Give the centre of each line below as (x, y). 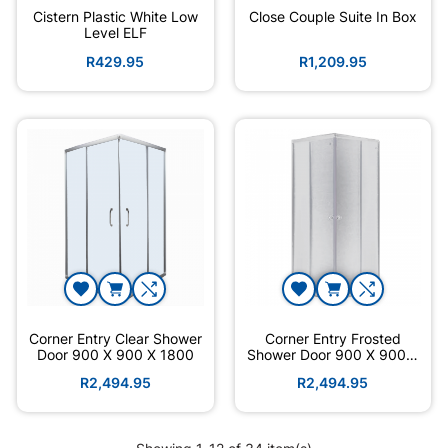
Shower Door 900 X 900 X (332, 354)
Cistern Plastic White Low (115, 17)
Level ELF (115, 33)
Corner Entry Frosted (332, 338)
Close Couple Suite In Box (332, 17)
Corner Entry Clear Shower (115, 338)
